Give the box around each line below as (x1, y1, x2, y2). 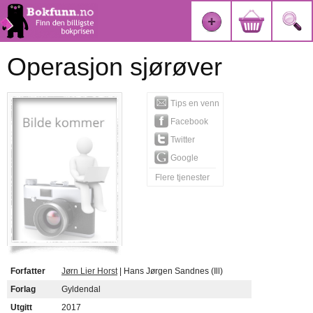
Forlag (10, 284, 36, 294)
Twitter (168, 135, 195, 145)
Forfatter (10, 266, 45, 276)
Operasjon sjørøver (7, 52, 222, 81)
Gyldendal (61, 284, 101, 294)
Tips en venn (168, 99, 219, 108)
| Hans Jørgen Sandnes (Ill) (117, 266, 223, 276)
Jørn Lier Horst (61, 266, 117, 276)
